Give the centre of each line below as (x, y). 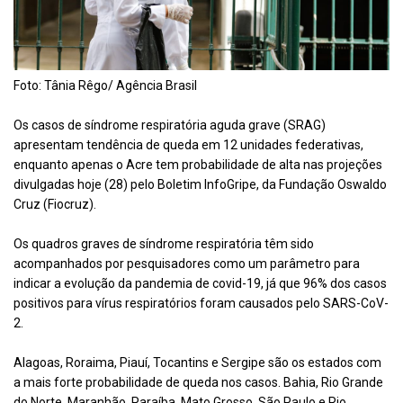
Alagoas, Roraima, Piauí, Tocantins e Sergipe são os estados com (197, 363)
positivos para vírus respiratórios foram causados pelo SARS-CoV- (201, 304)
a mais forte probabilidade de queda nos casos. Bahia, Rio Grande (198, 383)
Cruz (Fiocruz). (55, 205)
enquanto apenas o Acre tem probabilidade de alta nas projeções (198, 165)
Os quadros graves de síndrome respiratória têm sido (164, 244)
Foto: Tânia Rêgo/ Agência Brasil (105, 86)
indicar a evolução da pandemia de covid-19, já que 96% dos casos (200, 284)
